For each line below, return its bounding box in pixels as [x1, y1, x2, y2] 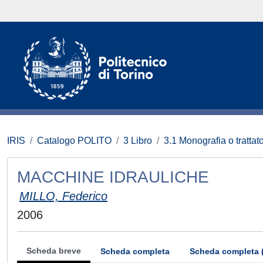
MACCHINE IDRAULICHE [17, 168, 209, 186]
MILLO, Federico [19, 190, 107, 203]
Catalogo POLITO [37, 136, 112, 146]
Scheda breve [26, 246, 81, 255]
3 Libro [123, 136, 152, 146]
